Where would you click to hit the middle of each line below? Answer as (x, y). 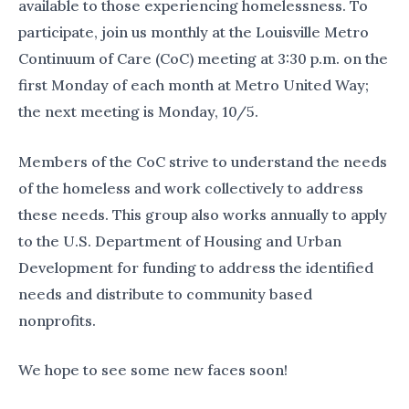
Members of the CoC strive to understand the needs (203, 161)
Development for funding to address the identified (196, 267)
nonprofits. (57, 320)
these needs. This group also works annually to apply (203, 214)
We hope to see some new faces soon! (153, 370)
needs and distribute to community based (165, 294)
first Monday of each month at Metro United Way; (194, 84)
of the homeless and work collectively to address (191, 188)
